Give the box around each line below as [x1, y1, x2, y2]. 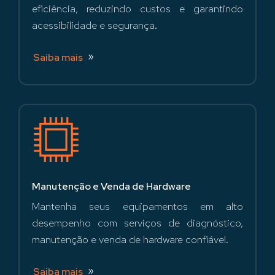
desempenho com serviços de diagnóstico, [32, 215, 243, 230]
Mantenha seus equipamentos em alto [32, 199, 243, 213]
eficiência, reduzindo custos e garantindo [32, 2, 243, 16]
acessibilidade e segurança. [32, 18, 157, 33]
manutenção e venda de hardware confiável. [32, 232, 228, 246]
